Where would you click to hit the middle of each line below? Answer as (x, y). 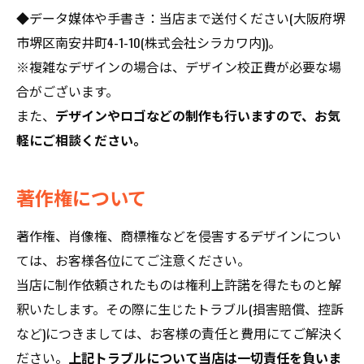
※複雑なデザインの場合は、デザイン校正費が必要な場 (179, 67)
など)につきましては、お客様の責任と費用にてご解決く (180, 333)
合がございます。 (67, 91)
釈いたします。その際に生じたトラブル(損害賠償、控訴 (180, 309)
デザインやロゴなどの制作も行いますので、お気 (198, 115)
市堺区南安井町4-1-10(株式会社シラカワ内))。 (149, 42)
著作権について (81, 197)
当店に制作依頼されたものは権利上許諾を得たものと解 (179, 284)
